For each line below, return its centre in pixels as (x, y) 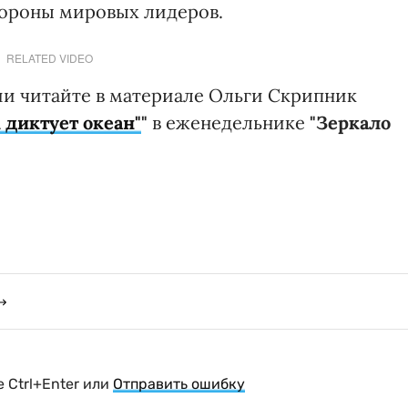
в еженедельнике (229, 122)
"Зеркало (350, 122)
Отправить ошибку (179, 383)
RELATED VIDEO (49, 57)
